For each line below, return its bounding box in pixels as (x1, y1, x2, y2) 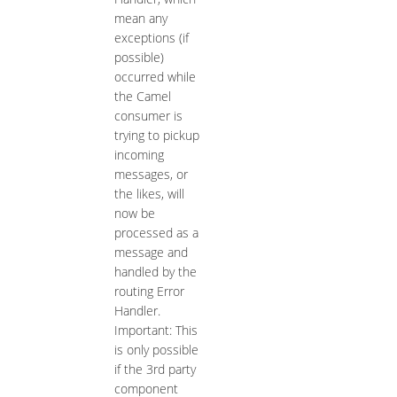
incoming (113, 146, 164, 164)
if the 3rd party (113, 361, 196, 378)
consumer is (113, 107, 183, 125)
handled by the (113, 263, 197, 281)
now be (113, 205, 155, 222)
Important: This (113, 322, 198, 339)
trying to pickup (113, 127, 199, 144)
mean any (113, 10, 167, 27)
